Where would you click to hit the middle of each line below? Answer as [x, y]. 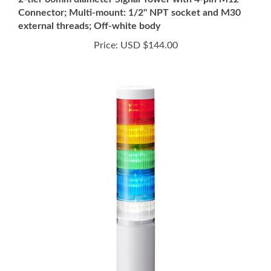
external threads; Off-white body [89, 12]
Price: [106, 31]
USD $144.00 [148, 31]
